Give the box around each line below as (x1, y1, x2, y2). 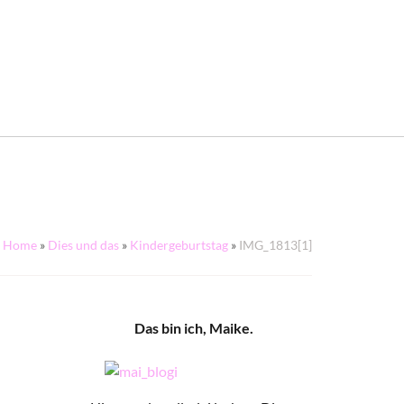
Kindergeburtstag (130, 237, 228, 252)
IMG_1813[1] (239, 237, 312, 252)
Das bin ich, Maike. (133, 319, 253, 336)
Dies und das (48, 237, 119, 252)
